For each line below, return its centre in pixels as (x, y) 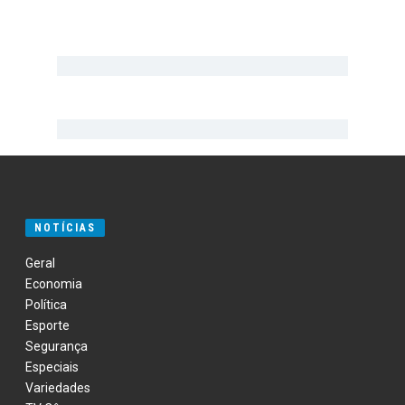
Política (47, 305)
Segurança (57, 347)
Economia (54, 284)
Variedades (58, 388)
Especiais (52, 367)
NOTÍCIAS (66, 228)
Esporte (48, 326)
